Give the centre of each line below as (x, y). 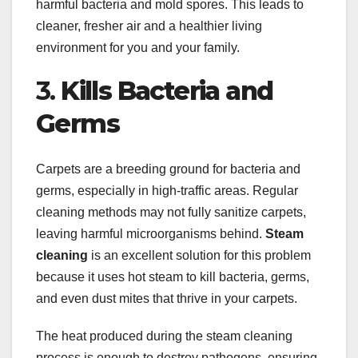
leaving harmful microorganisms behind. (151, 233)
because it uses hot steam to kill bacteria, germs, (173, 276)
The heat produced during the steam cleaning (164, 336)
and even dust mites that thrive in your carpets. (167, 298)
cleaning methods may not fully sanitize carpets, (171, 212)
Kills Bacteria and (167, 91)
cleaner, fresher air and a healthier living (149, 26)
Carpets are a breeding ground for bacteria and (168, 169)
